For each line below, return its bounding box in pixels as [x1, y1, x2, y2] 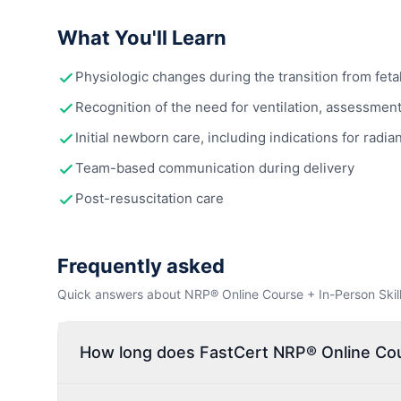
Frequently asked [57, 253, 225, 277]
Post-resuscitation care [75, 189, 224, 207]
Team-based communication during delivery [75, 158, 354, 176]
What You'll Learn [57, 25, 226, 49]
